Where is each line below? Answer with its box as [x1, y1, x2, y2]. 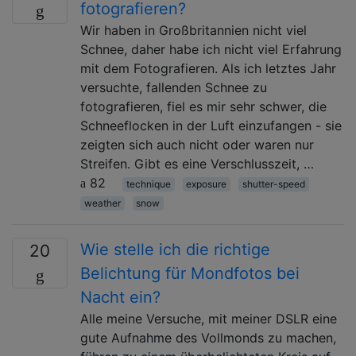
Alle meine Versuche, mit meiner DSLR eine [80, 310, 337, 327]
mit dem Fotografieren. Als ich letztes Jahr [80, 60, 336, 76]
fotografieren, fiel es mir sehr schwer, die [80, 98, 327, 114]
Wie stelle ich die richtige [80, 239, 270, 259]
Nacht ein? [80, 287, 161, 307]
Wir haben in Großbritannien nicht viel [80, 21, 307, 38]
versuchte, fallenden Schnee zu [80, 79, 267, 95]
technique [126, 177, 171, 190]
